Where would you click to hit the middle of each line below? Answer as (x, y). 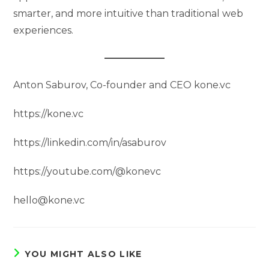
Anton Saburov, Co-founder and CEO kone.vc (122, 85)
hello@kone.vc (49, 200)
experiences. (44, 30)
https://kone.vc (49, 113)
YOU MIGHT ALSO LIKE (83, 254)
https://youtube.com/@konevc (87, 171)
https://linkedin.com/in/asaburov (90, 142)
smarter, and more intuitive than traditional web (128, 13)
